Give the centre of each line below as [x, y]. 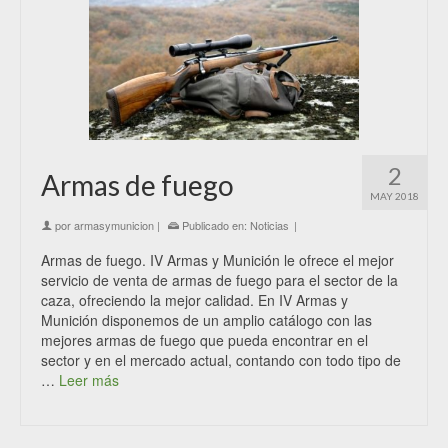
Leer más [89, 379]
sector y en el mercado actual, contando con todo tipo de [221, 359]
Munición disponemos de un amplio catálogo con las [206, 319]
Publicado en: [214, 224]
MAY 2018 [394, 195]
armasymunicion [114, 224]
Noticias [269, 224]
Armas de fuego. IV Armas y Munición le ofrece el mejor [217, 259]
